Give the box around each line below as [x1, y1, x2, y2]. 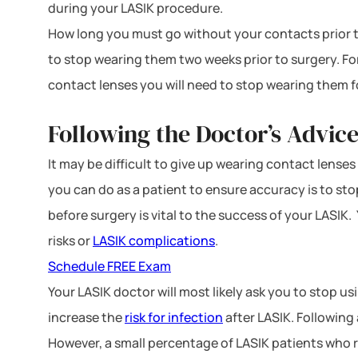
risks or [48, 231, 93, 249]
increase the [48, 308, 125, 326]
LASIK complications [93, 231, 215, 249]
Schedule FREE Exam [48, 257, 171, 275]
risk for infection [125, 308, 223, 326]
